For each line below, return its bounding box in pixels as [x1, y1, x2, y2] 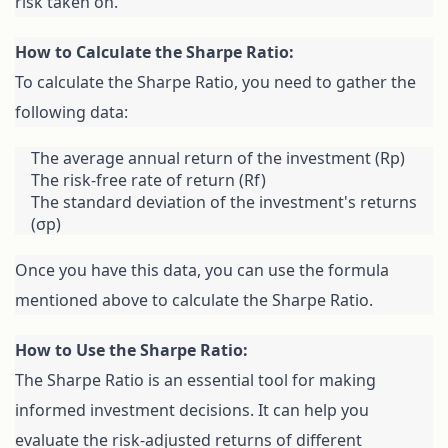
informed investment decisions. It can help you [15, 399, 369, 422]
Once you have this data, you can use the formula [15, 259, 389, 282]
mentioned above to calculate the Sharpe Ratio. [15, 289, 373, 312]
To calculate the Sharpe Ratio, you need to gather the [15, 71, 416, 94]
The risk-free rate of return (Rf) [31, 169, 266, 192]
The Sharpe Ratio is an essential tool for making [15, 369, 376, 392]
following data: [15, 101, 128, 124]
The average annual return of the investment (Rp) [31, 147, 405, 170]
